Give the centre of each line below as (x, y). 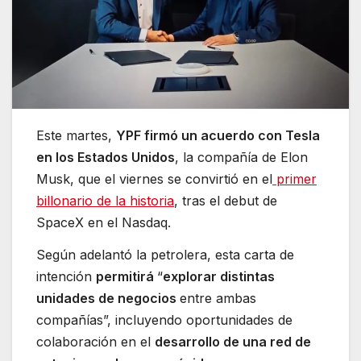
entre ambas (218, 299)
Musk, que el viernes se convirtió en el (154, 179)
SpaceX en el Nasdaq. (104, 223)
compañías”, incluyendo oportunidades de (164, 320)
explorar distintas (219, 277)
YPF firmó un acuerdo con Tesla (218, 136)
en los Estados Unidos (106, 158)
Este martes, (76, 136)
